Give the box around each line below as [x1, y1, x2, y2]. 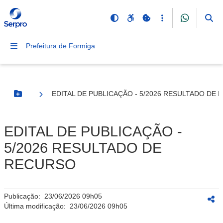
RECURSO [4, 156, 76, 172]
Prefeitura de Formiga [26, 42, 95, 50]
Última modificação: [4, 202, 70, 210]
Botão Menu [17, 94, 59, 102]
